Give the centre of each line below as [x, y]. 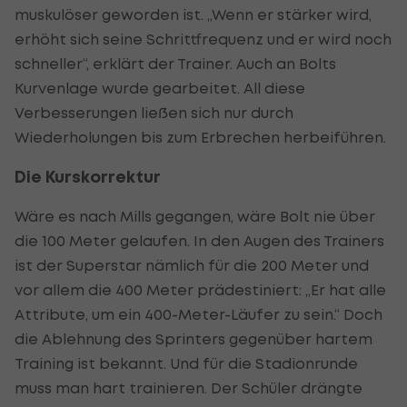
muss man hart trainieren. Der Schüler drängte [189, 387]
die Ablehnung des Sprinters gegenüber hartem [194, 338]
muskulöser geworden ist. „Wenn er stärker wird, [193, 14]
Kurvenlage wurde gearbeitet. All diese [160, 88]
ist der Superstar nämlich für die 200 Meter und [192, 265]
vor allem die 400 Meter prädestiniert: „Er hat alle [200, 289]
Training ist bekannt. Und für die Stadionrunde [186, 363]
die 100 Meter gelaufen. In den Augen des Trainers [199, 240]
